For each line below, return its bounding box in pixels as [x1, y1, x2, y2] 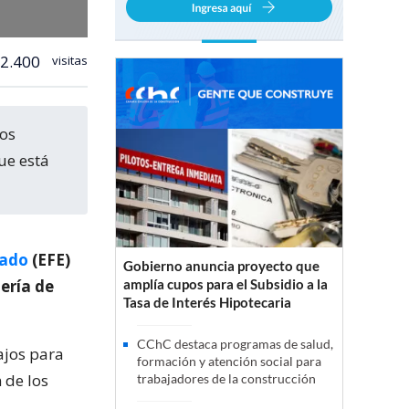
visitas [49, 51, 88, 68]
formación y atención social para [137, 353, 321, 370]
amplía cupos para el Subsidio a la [123, 276, 328, 293]
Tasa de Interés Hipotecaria [123, 294, 291, 311]
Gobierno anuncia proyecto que [123, 257, 320, 275]
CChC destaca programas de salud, [137, 336, 333, 352]
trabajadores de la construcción [137, 371, 316, 387]
